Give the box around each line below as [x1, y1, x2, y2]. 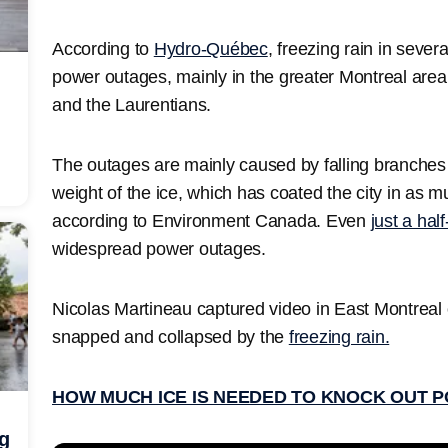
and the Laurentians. [52, 94, 216, 115]
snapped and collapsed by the [52, 326, 289, 347]
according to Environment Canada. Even [52, 210, 371, 231]
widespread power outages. [52, 238, 266, 259]
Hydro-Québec [153, 38, 268, 59]
